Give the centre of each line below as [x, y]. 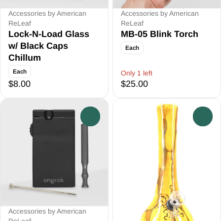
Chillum [25, 58]
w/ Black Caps [38, 46]
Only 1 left [137, 73]
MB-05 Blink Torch [160, 34]
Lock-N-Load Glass [49, 34]
